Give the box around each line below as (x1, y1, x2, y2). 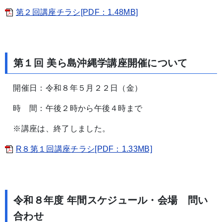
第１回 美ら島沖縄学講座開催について (13, 57, 188, 69)
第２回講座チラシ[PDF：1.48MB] (16, 7, 138, 16)
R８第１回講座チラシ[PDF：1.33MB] (16, 145, 153, 154)
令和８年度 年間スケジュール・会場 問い (13, 195, 208, 206)
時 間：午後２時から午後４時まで (5, 104, 143, 113)
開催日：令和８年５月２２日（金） (5, 84, 143, 93)
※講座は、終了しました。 (5, 124, 111, 133)
